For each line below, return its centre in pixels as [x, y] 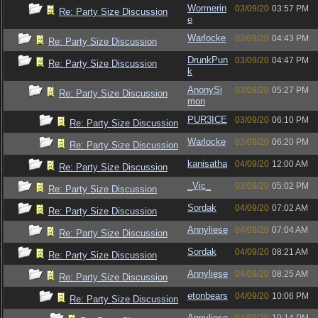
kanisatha [207, 164]
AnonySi [205, 90]
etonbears [208, 296]
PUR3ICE [207, 120]
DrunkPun [208, 60]
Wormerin [207, 8]
